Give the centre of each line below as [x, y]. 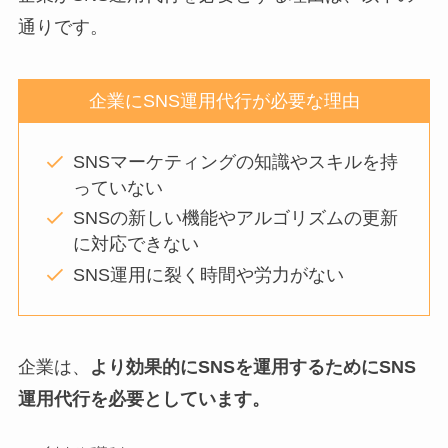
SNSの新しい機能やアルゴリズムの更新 [235, 218]
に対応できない [135, 244]
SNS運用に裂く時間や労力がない [208, 274]
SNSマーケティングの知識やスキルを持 [235, 161]
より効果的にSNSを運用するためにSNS [252, 367]
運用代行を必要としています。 [143, 399]
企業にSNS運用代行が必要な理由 [224, 101]
